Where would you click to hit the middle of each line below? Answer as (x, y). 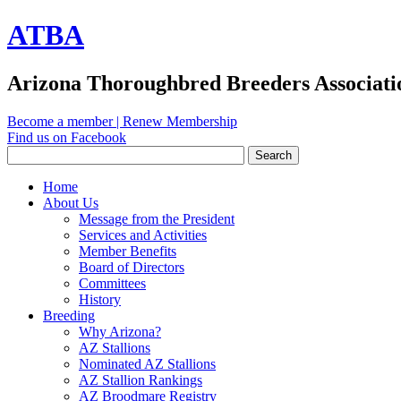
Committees (112, 283)
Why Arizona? (120, 331)
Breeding (69, 315)
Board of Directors (132, 267)
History (100, 299)
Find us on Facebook (67, 137)
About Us (71, 202)
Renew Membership (180, 121)
